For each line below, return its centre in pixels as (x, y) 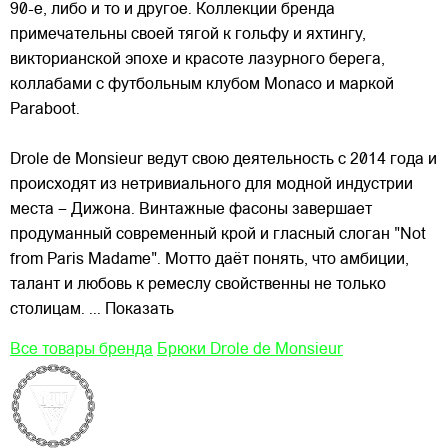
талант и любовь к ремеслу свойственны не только (198, 285)
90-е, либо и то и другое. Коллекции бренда (172, 10)
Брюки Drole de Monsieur (250, 350)
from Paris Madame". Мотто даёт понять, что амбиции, (209, 260)
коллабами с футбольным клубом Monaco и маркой (202, 85)
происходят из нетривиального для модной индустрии (211, 185)
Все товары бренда (81, 350)
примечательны (68, 35)
